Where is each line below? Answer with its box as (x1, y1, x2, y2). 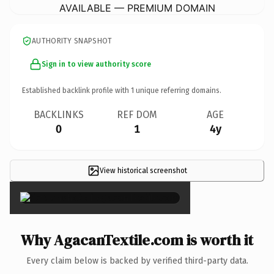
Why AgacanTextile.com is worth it (21, 229, 253, 250)
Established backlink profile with (22, 86, 131, 95)
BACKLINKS (34, 108, 84, 120)
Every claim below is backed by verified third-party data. (26, 255, 248, 266)
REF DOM (117, 108, 157, 120)
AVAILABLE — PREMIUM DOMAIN (59, 1, 215, 14)
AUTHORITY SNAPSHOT (32, 36, 113, 45)
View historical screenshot (99, 166, 187, 175)
